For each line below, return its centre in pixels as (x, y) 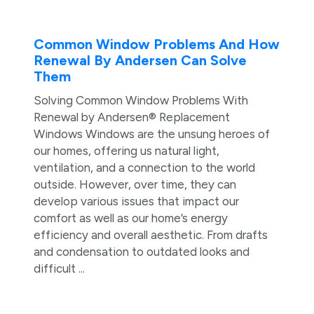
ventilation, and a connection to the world (144, 167)
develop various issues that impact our (136, 201)
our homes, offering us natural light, (126, 150)
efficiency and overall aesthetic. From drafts (150, 234)
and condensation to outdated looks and (141, 251)
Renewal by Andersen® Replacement (131, 117)
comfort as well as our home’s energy (130, 218)
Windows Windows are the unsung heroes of (151, 134)
